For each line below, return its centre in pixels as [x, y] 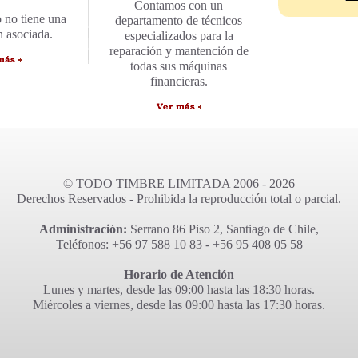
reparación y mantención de [179, 51]
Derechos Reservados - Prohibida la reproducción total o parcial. [179, 199]
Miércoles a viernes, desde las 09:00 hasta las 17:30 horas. [179, 305]
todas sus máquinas [179, 66]
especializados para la [179, 36]
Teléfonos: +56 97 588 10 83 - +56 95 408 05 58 [179, 244]
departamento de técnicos [179, 20]
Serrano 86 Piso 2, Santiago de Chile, [223, 229]
